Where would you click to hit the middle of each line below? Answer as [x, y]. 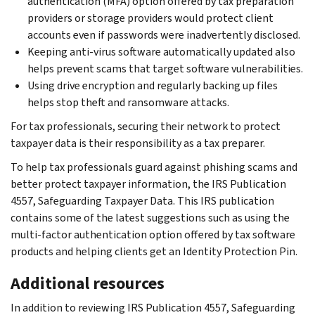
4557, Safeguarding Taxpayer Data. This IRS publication [142, 200]
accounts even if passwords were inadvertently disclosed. [164, 34]
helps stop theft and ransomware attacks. [128, 102]
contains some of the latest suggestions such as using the [150, 217]
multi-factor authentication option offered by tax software [153, 234]
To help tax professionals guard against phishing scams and [154, 167]
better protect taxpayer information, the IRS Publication [148, 184]
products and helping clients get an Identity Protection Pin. [154, 251]
